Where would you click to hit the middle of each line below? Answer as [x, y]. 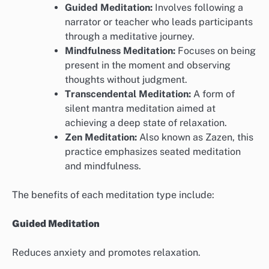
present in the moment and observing [148, 65]
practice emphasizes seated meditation [153, 151]
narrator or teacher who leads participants [159, 22]
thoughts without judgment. [126, 79]
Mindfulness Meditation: [120, 50]
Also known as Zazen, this [195, 137]
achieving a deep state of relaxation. [146, 122]
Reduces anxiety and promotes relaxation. [106, 252]
